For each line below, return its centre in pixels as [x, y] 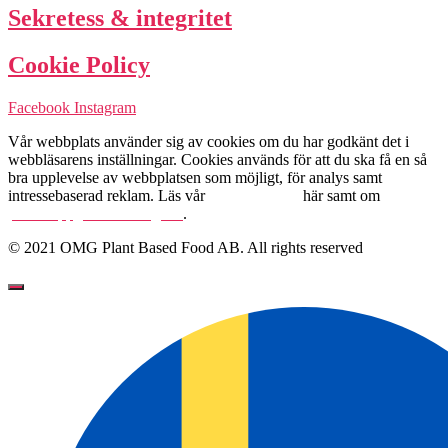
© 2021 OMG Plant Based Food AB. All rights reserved [185, 248]
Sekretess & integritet [120, 18]
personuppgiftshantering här [95, 214]
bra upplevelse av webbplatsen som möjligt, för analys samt [195, 178]
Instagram [105, 108]
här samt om [339, 196]
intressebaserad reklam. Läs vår [108, 196]
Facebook [39, 108]
